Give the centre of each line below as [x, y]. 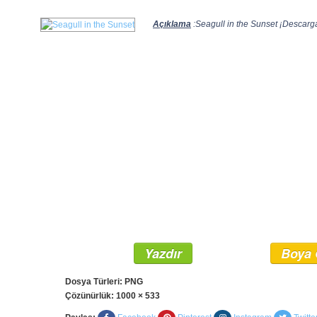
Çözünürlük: [91, 296]
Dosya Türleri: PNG [104, 282]
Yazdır [163, 253]
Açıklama [172, 24]
